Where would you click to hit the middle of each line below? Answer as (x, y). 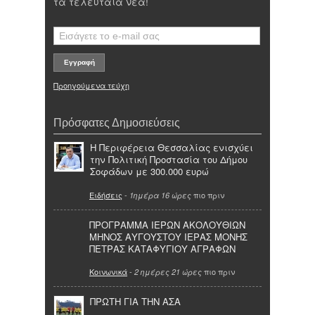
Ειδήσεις (106, 194)
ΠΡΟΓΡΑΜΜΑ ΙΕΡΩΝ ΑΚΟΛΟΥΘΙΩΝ (167, 224)
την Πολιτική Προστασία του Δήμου (169, 160)
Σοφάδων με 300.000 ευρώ (149, 172)
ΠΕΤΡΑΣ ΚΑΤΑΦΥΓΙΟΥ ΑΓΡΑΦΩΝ (162, 248)
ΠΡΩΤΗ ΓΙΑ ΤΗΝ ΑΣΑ (135, 302)
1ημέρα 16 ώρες (160, 195)
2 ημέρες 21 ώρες (168, 272)
